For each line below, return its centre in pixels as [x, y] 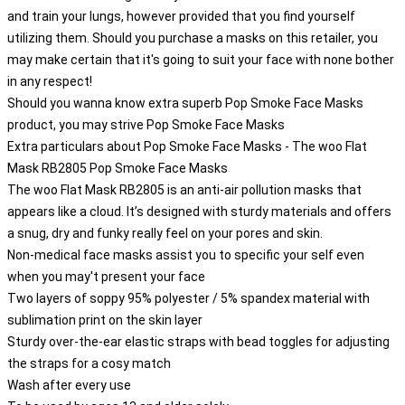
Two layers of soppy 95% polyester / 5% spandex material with [188, 298]
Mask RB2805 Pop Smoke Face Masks [118, 168]
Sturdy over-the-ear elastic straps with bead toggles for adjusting [198, 342]
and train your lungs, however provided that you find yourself [181, 16]
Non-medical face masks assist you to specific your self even [186, 255]
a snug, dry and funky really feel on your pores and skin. [165, 233]
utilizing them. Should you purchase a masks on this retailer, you [193, 38]
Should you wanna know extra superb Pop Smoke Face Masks [185, 103]
